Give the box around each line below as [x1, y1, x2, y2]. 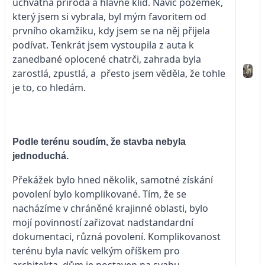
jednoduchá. [12, 150, 69, 161]
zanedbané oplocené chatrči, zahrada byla [12, 52, 201, 66]
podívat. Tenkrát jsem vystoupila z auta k [12, 38, 194, 51]
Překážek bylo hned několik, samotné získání [12, 173, 213, 186]
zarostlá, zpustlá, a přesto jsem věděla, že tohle [12, 66, 225, 80]
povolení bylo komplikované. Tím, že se [12, 187, 186, 201]
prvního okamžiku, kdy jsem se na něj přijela [12, 24, 210, 37]
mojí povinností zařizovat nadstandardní [12, 215, 193, 229]
